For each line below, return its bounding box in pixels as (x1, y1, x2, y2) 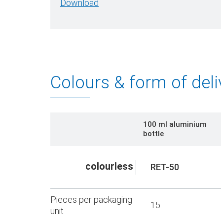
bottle (143, 129, 164, 138)
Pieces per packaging (50, 194, 132, 205)
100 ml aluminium (143, 119, 207, 129)
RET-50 (150, 161, 179, 172)
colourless (85, 160, 133, 172)
